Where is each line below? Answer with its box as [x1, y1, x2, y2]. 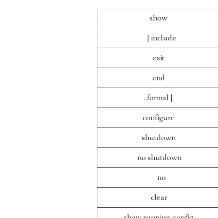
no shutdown [135, 153, 182, 163]
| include [141, 33, 176, 43]
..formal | [144, 93, 173, 103]
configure [142, 113, 175, 123]
